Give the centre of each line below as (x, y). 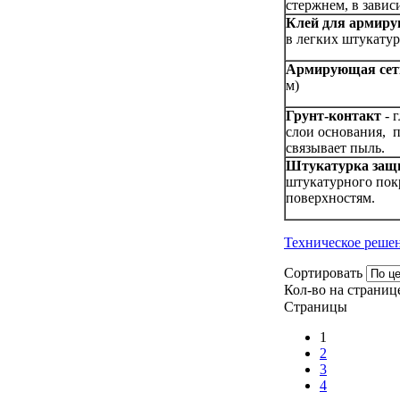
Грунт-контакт (333, 115)
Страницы (316, 306)
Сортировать (323, 272)
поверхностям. (330, 197)
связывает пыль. (335, 147)
